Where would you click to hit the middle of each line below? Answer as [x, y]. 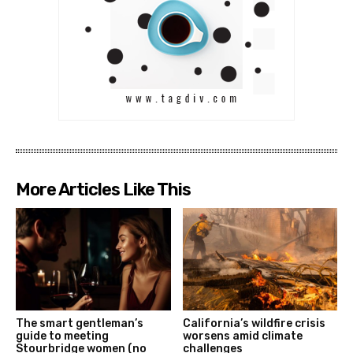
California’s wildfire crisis [254, 323]
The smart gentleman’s [80, 323]
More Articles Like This [103, 190]
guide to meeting [62, 336]
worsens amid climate [242, 336]
